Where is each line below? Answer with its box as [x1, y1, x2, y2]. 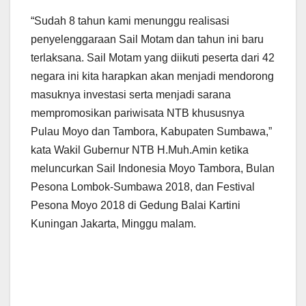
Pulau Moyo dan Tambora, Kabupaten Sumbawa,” [31, 126, 272, 138]
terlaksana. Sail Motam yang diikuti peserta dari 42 [31, 52, 275, 64]
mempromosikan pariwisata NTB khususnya [31, 107, 245, 120]
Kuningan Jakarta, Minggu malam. [31, 218, 196, 230]
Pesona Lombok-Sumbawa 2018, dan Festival [31, 181, 255, 193]
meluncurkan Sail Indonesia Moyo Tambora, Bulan [31, 163, 275, 175]
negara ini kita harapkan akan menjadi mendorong [31, 70, 274, 83]
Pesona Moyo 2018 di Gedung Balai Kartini [31, 199, 240, 212]
